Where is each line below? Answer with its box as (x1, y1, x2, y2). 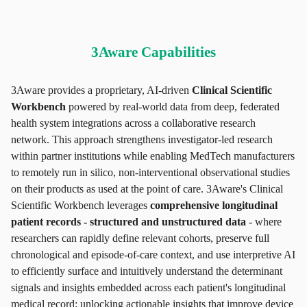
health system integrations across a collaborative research (11, 117, 256, 129)
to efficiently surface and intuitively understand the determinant (11, 265, 282, 277)
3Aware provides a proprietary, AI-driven (11, 84, 189, 96)
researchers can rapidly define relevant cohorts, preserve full (11, 232, 269, 244)
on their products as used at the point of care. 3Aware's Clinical (11, 183, 283, 195)
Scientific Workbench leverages (11, 199, 147, 211)
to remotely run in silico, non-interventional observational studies (11, 167, 290, 178)
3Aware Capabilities (91, 44, 216, 60)
